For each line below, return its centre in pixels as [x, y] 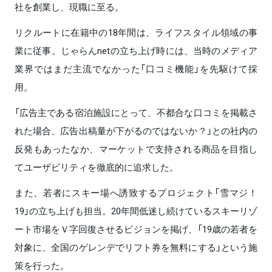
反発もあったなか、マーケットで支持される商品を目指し [136, 148]
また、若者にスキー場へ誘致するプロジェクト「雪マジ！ [136, 192]
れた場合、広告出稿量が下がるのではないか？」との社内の [136, 130]
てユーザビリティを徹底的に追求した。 [97, 167]
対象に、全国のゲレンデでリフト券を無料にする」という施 [136, 247]
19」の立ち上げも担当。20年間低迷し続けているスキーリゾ [136, 210]
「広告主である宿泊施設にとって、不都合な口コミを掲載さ [136, 112]
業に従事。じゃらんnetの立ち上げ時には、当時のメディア [136, 50]
